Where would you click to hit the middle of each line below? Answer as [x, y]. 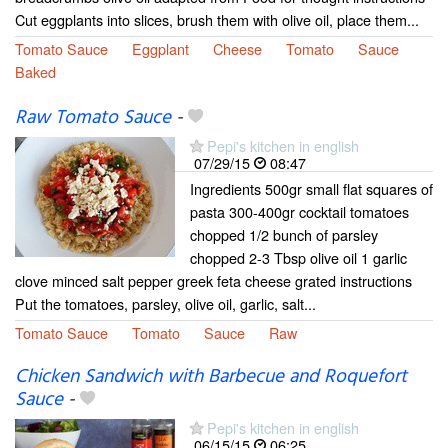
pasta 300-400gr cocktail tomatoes [299, 211]
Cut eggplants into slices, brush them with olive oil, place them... [217, 19]
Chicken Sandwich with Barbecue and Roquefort [211, 377]
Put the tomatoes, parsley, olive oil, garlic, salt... [165, 303]
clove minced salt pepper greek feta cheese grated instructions [213, 280]
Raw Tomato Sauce [93, 117]
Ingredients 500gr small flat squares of [311, 188]
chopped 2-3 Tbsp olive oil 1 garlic [298, 257]
